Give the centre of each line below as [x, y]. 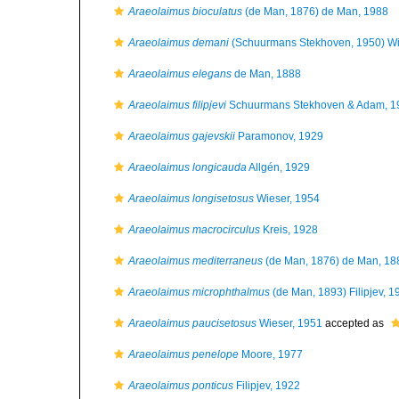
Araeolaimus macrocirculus [194, 230]
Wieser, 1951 [289, 323]
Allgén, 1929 [278, 167]
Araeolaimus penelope [183, 354]
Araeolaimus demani [179, 43]
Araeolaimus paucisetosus [192, 323]
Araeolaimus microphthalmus [199, 292]
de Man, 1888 [266, 74]
